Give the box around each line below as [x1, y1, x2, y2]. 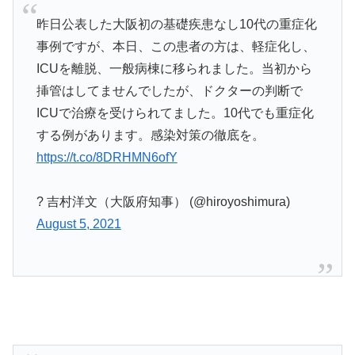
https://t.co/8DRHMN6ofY [36, 150, 177, 164]
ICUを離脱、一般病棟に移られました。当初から [36, 61, 312, 75]
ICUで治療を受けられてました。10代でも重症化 [36, 105, 314, 120]
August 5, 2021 [36, 217, 121, 231]
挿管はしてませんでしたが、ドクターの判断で [36, 83, 303, 97]
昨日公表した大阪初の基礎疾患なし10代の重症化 [36, 17, 317, 31]
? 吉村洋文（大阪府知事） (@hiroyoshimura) [36, 195, 290, 209]
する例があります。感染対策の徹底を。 [36, 128, 265, 142]
